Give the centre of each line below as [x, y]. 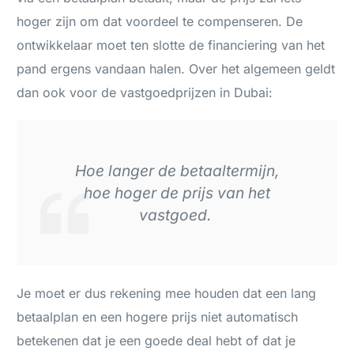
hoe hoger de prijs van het [177, 193]
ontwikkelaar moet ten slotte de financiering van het [171, 45]
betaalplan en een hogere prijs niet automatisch [158, 317]
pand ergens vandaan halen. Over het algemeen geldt [176, 69]
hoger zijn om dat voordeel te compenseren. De [160, 22]
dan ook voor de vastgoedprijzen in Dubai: [145, 93]
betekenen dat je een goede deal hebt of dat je [156, 341]
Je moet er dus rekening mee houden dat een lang [167, 294]
